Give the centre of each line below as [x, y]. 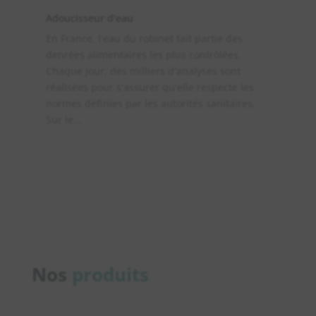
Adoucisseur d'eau [89, 18]
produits [110, 275]
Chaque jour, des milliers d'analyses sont [143, 71]
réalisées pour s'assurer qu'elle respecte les [150, 87]
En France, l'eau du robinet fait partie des [144, 39]
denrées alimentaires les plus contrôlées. [143, 55]
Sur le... [63, 120]
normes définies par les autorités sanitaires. [150, 104]
